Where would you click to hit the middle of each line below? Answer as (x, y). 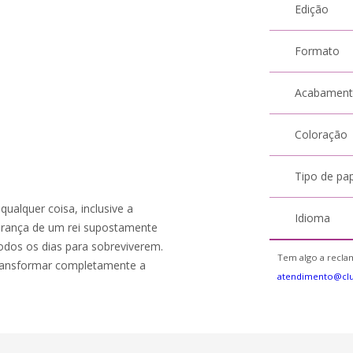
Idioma (313, 218)
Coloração (321, 134)
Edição (312, 9)
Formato (318, 51)
